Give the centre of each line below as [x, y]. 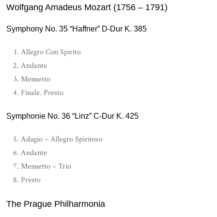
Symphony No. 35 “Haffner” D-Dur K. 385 [77, 29]
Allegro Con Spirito [51, 52]
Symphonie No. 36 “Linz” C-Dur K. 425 [73, 116]
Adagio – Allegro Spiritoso [62, 139]
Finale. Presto [42, 93]
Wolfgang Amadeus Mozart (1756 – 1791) [87, 7]
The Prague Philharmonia [56, 204]
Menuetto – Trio [46, 166]
